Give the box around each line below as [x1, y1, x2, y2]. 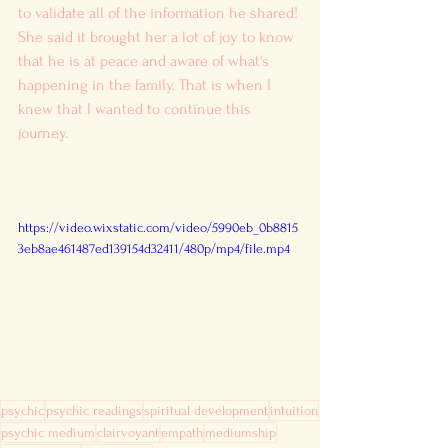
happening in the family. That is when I [18, 75, 275, 94]
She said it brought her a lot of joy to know [18, 27, 298, 46]
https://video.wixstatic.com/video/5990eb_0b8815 [18, 219, 298, 235]
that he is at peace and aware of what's [18, 51, 273, 70]
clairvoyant [97, 425, 159, 441]
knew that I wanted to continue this [18, 99, 255, 118]
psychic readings [46, 403, 142, 419]
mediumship [205, 425, 276, 441]
